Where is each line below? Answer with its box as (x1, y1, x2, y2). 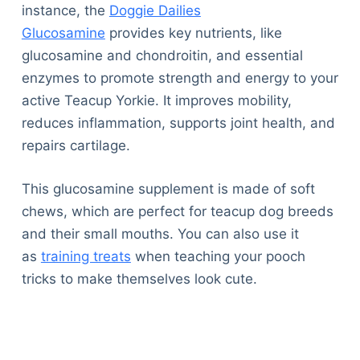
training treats (40, 247, 131, 264)
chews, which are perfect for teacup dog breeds (21, 202, 333, 219)
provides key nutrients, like (104, 25, 282, 42)
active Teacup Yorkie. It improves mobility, (21, 92, 292, 109)
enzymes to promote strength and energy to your (21, 70, 338, 87)
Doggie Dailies (108, 2, 201, 19)
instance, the (21, 2, 109, 19)
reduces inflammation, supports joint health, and (21, 115, 335, 132)
